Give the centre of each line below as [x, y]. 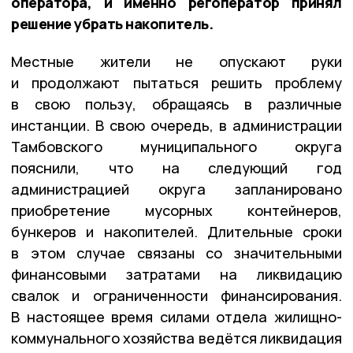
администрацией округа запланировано [176, 189]
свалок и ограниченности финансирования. [176, 295]
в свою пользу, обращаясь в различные [176, 104]
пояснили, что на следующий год [176, 167]
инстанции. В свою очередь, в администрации [176, 125]
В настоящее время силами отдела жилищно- [176, 316]
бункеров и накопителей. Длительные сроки [176, 231]
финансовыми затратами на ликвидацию [176, 274]
